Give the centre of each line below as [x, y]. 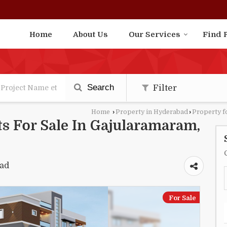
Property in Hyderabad [152, 112]
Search [99, 88]
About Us [90, 35]
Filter [164, 88]
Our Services [155, 35]
